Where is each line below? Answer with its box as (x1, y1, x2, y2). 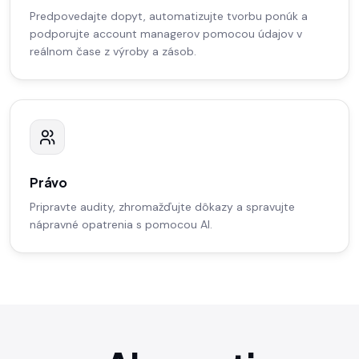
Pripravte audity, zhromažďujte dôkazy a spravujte (30, 200, 295, 215)
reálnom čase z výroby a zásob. (30, 44, 196, 59)
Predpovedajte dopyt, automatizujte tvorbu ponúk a (30, 9, 308, 24)
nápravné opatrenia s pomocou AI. (30, 217, 212, 232)
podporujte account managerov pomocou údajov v (30, 26, 302, 42)
